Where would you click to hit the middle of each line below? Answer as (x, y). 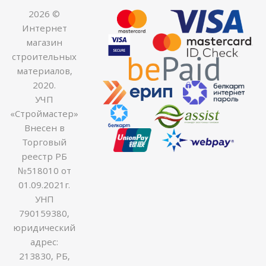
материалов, (44, 70)
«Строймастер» (45, 113)
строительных (45, 56)
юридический (45, 227)
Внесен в (44, 127)
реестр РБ (45, 156)
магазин (45, 42)
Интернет (44, 28)
